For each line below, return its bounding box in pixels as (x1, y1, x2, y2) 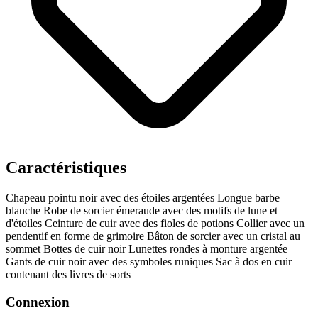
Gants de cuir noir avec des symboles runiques (6, 256, 216, 268)
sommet (6, 243, 43, 256)
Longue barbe (217, 192, 280, 204)
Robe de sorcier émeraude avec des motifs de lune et (43, 204, 278, 217)
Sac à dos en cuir (216, 256, 292, 268)
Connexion (6, 294, 70, 309)
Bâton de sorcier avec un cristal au (147, 230, 300, 243)
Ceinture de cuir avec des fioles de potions (45, 217, 236, 230)
